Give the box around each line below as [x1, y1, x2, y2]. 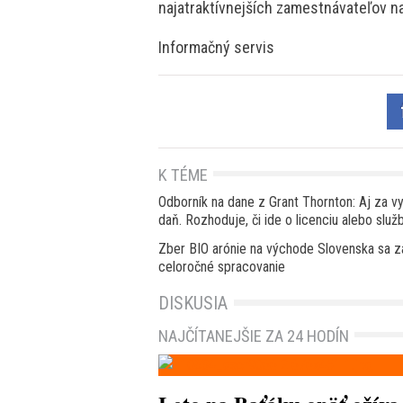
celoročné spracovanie [158, 257, 285, 275]
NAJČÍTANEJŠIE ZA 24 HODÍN [158, 326, 349, 345]
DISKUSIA [158, 291, 228, 314]
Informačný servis [158, 37, 274, 57]
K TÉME [158, 165, 208, 184]
